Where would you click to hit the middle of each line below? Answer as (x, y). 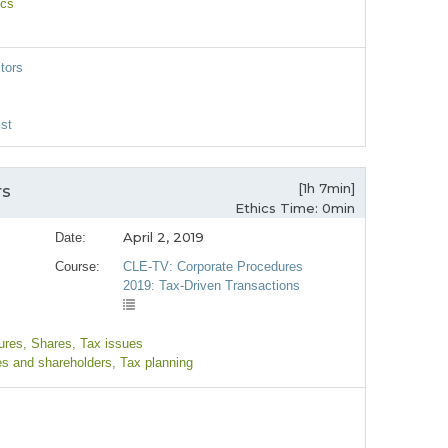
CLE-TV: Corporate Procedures (213, 267)
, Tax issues (107, 344)
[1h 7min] (326, 188)
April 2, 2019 (164, 237)
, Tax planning (152, 363)
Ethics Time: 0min (295, 208)
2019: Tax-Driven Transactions (212, 286)
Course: (77, 267)
